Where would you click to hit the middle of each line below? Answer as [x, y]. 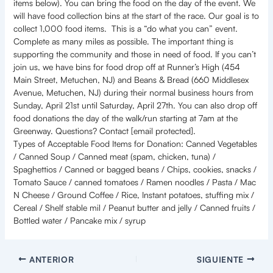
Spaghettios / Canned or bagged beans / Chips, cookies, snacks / [135, 169]
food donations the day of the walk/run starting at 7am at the [125, 118]
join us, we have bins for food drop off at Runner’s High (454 [126, 67]
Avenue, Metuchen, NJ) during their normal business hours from [133, 93]
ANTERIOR [50, 259]
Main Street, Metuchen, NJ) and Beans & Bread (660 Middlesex [131, 80]
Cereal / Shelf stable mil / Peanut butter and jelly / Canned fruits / [134, 208]
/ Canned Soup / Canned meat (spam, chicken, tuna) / [114, 157]
